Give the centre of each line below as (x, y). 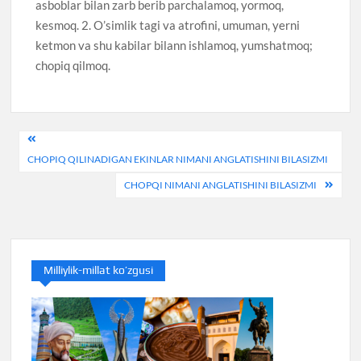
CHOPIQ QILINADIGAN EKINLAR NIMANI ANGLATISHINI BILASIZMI (178, 160)
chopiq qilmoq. (73, 65)
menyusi (55, 170)
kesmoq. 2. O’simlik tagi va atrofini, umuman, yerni (168, 25)
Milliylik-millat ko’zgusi (99, 270)
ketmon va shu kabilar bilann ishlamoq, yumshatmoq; (174, 45)
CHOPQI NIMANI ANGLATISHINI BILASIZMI (220, 185)
